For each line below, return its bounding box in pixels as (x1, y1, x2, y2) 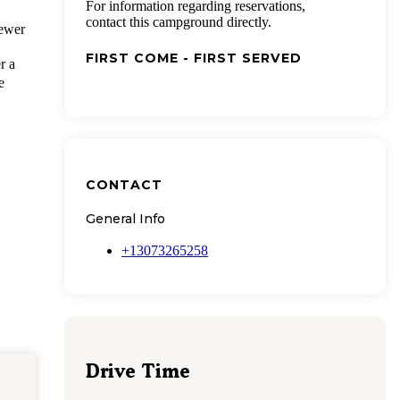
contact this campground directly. (86, 13, 271, 29)
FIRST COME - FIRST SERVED (86, 49, 302, 66)
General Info (86, 210, 165, 227)
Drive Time (86, 360, 190, 383)
